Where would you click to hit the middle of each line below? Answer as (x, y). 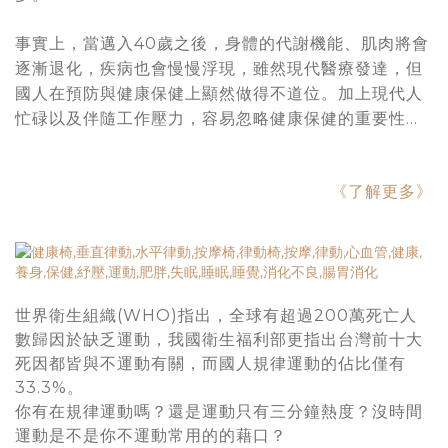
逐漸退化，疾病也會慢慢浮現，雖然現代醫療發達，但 (219, 68)
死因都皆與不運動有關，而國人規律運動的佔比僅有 (210, 363)
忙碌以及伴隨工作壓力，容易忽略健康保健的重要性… (216, 118)
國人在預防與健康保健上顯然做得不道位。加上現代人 (219, 93)
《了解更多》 (382, 191)
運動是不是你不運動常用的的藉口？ (151, 435)
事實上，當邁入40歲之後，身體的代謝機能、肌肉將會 (222, 43)
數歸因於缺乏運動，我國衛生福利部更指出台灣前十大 (219, 339)
